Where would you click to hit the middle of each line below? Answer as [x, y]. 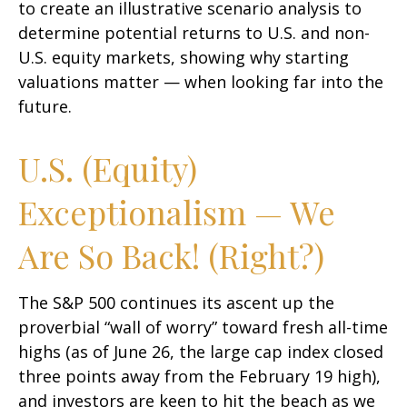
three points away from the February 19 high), [199, 376]
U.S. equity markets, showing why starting [184, 57]
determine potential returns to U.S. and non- [194, 33]
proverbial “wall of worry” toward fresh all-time [203, 327]
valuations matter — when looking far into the [201, 82]
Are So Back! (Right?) [171, 255]
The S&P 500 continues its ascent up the [176, 303]
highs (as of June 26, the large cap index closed [201, 352]
